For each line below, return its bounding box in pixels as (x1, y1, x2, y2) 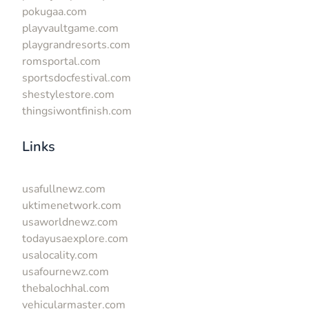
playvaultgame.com (22, 20, 119, 36)
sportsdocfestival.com (22, 70, 131, 86)
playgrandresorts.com (22, 37, 130, 52)
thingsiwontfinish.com (22, 103, 132, 119)
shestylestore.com (22, 86, 114, 102)
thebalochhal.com (22, 280, 110, 296)
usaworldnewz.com (22, 214, 118, 230)
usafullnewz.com (22, 181, 106, 197)
